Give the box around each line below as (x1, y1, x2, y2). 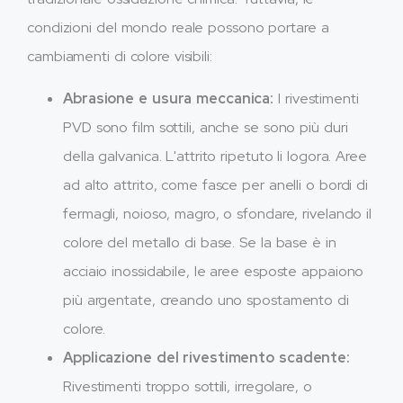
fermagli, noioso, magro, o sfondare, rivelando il (63, 203, 372, 223)
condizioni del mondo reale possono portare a (27, 18, 329, 38)
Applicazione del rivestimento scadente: (63, 347, 351, 367)
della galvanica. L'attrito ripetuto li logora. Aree (63, 146, 367, 166)
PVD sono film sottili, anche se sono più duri (63, 117, 348, 137)
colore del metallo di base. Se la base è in (63, 232, 336, 252)
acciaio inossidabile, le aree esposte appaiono (63, 261, 364, 281)
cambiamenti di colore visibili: (27, 47, 212, 67)
